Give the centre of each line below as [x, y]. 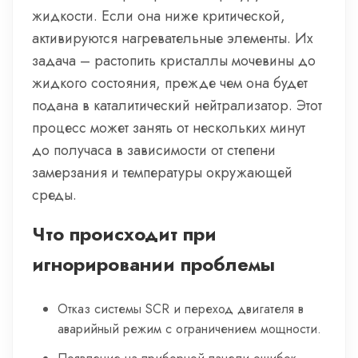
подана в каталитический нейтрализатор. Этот [177, 105]
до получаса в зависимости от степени [154, 150]
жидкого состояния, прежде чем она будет [170, 83]
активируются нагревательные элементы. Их [173, 38]
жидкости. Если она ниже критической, [159, 16]
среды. [54, 195]
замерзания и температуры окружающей [162, 173]
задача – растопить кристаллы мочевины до [174, 61]
